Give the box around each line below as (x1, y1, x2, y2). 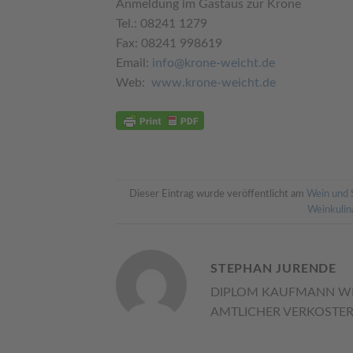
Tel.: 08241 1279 (116, 17, 207, 31)
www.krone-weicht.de (151, 76, 276, 90)
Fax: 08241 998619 (116, 37, 222, 50)
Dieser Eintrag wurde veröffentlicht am (128, 188, 307, 199)
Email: (116, 57, 152, 70)
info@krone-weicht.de (152, 57, 275, 70)
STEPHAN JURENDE (210, 262, 336, 276)
